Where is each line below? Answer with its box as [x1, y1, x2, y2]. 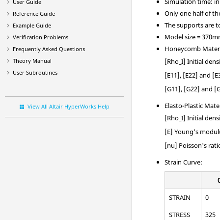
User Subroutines [13, 69, 57, 76]
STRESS [169, 210, 191, 219]
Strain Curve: [165, 158, 203, 166]
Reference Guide [13, 10, 55, 17]
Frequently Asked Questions [13, 45, 85, 53]
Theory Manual [13, 57, 52, 64]
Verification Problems [13, 33, 68, 41]
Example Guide [13, 22, 51, 29]
